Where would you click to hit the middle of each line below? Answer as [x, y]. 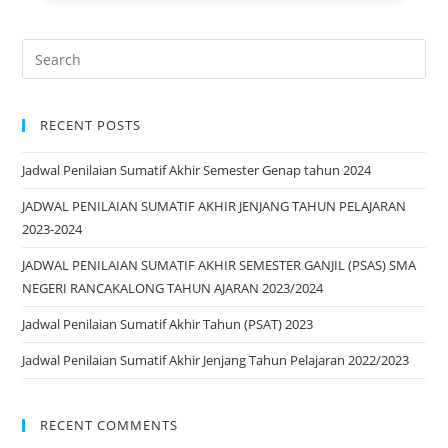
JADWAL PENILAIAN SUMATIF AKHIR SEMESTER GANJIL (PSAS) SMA [219, 265]
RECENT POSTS [91, 125]
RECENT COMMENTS [109, 425]
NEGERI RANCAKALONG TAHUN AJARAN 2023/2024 [173, 288]
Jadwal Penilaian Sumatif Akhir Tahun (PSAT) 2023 [168, 324]
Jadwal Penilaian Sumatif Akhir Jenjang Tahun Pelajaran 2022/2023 [216, 360]
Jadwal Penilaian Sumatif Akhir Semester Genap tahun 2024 [197, 170]
